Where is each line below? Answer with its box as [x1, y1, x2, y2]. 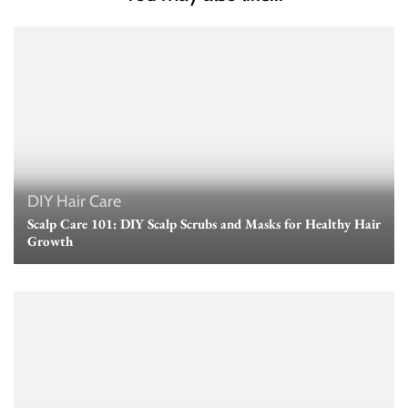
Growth [27, 231, 73, 250]
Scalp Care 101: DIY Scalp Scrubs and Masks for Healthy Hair [27, 214, 381, 232]
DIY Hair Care [27, 190, 121, 211]
